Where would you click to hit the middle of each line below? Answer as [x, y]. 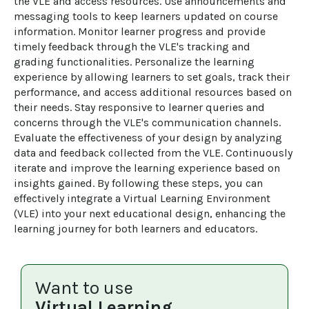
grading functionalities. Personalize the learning [136, 62]
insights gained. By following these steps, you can [140, 183]
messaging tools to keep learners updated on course [147, 16]
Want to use [84, 288]
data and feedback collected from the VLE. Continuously [154, 153]
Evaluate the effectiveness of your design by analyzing [149, 138]
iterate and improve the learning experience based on [148, 168]
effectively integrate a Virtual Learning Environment [143, 198]
